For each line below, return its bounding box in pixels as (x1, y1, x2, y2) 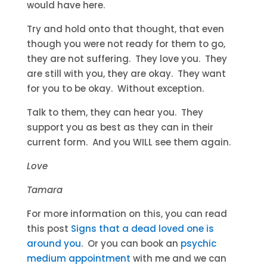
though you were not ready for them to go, (26, 38, 225, 50)
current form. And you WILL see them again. (26, 136, 231, 148)
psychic (180, 237, 216, 250)
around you (26, 237, 81, 250)
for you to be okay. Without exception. (26, 82, 204, 95)
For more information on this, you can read (26, 207, 227, 220)
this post (26, 222, 71, 235)
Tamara (26, 184, 63, 196)
